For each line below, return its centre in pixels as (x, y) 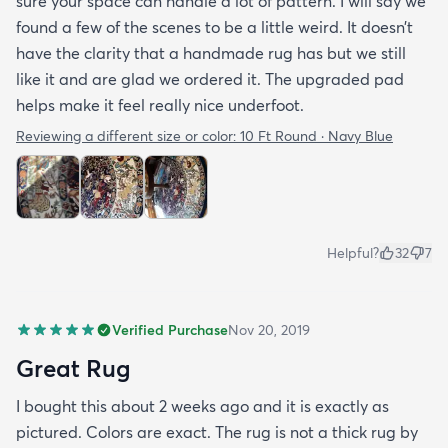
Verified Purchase (170, 330)
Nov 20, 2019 (269, 330)
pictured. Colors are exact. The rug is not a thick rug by (217, 432)
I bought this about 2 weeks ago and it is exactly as (202, 406)
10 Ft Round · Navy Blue (316, 136)
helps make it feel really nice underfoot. (160, 105)
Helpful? (353, 253)
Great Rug (73, 368)
